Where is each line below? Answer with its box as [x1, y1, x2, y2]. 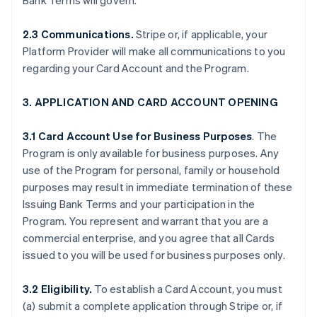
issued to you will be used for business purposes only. [23, 248, 285, 262]
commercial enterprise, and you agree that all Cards [23, 231, 275, 245]
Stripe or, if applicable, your [133, 27, 268, 41]
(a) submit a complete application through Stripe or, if [23, 299, 283, 313]
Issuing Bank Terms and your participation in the [23, 197, 255, 211]
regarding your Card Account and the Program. [23, 61, 249, 75]
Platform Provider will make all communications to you [23, 44, 286, 58]
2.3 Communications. [23, 27, 134, 41]
